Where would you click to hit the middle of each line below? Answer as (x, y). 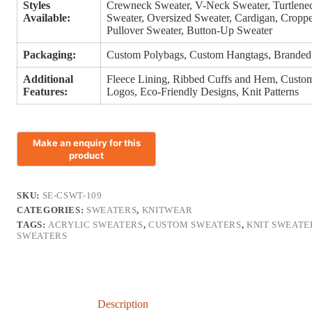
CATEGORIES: (52, 210)
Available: (47, 18)
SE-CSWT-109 (72, 196)
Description (123, 304)
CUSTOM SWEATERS (195, 225)
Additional (48, 79)
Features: (46, 92)
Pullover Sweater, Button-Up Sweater (190, 31)
